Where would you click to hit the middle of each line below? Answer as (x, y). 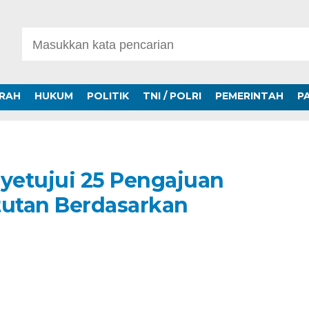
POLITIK (108, 96)
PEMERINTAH (249, 96)
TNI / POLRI (172, 96)
